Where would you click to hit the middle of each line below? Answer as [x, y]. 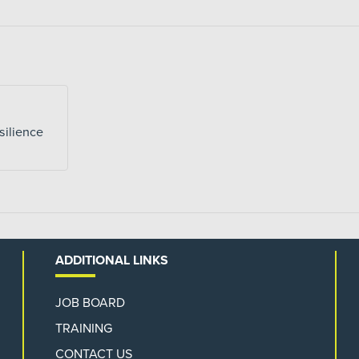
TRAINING [83, 329]
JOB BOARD [90, 303]
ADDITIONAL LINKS [111, 260]
